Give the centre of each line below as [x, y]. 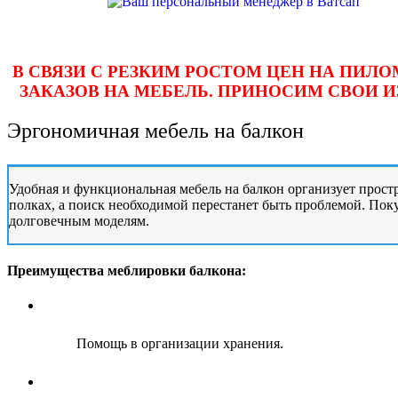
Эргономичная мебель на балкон [155, 130]
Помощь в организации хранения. [180, 343]
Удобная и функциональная [94, 188]
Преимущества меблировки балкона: [127, 270]
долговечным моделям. [79, 220]
